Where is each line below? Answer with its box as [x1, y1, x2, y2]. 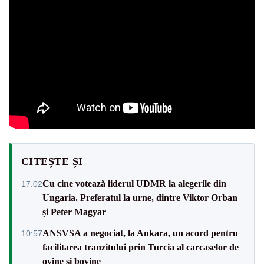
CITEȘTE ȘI [21, 155, 83, 167]
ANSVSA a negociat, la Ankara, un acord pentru [42, 227, 238, 238]
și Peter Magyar [42, 206, 106, 217]
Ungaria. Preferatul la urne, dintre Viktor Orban [42, 192, 237, 203]
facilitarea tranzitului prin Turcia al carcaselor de [42, 242, 239, 252]
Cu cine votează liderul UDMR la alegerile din [42, 178, 226, 189]
